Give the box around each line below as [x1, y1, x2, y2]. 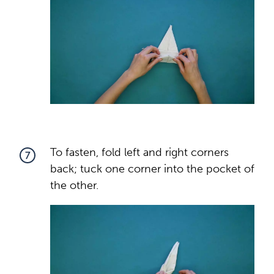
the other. [50, 178, 98, 192]
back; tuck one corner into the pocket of [50, 161, 254, 176]
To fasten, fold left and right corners [50, 145, 229, 159]
